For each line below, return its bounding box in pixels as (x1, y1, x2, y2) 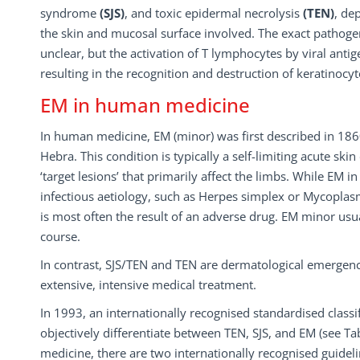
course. (40, 228, 80, 244)
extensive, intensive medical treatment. (40, 276, 256, 292)
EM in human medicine (40, 92, 250, 118)
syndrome (40, 5, 100, 21)
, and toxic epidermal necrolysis (125, 5, 303, 21)
